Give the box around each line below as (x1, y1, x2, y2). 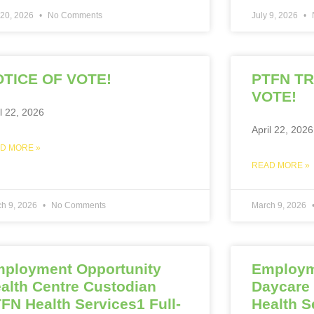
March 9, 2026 (251, 200, 308, 210)
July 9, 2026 (251, 10, 300, 20)
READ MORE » (251, 160, 310, 170)
